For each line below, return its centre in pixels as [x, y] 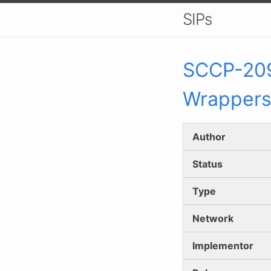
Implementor [223, 245]
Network [213, 218]
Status [207, 164]
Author [209, 136]
